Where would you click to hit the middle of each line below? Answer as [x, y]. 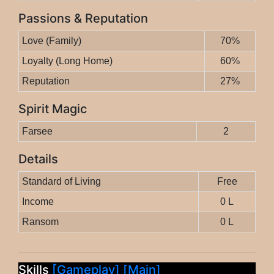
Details [38, 159]
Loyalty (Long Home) [67, 61]
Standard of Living [61, 182]
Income [38, 202]
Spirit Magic [53, 109]
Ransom [40, 222]
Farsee [37, 131]
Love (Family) [51, 41]
